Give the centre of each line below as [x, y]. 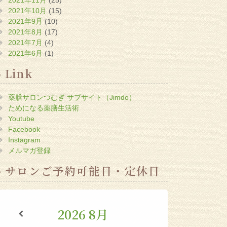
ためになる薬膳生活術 [44, 108]
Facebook [24, 129]
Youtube [22, 118]
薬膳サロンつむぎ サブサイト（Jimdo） [72, 97]
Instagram [25, 140]
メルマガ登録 [30, 150]
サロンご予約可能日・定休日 [83, 170]
